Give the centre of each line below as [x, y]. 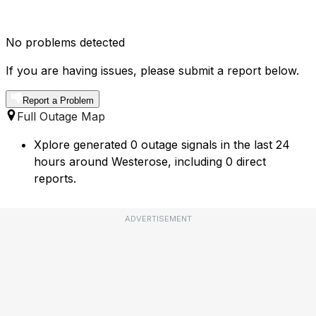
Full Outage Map [61, 117]
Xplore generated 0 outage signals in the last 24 [162, 145]
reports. [55, 179]
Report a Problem [58, 101]
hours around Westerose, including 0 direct [150, 162]
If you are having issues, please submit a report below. [152, 71]
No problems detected [65, 43]
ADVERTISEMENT [158, 219]
